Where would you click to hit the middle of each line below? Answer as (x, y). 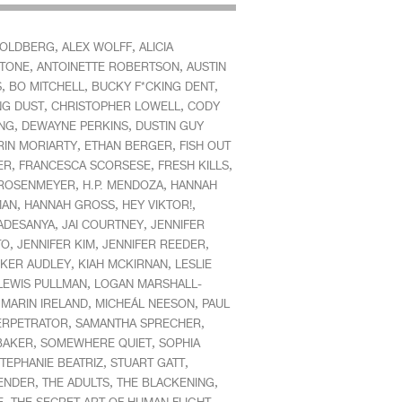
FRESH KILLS (193, 166)
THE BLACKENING (165, 383)
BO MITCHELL (46, 87)
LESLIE (193, 264)
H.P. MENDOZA (122, 185)
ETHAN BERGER (128, 146)
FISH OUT (205, 146)
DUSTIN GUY (169, 126)
